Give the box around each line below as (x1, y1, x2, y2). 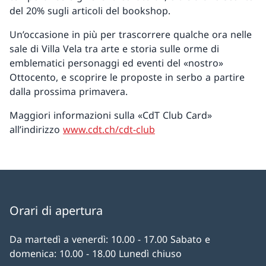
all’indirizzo (9, 123, 63, 137)
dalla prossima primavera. (9, 85, 128, 99)
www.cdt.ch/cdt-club (63, 123, 155, 137)
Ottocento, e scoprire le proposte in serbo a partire (9, 71, 245, 84)
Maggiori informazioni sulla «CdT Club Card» (9, 109, 212, 122)
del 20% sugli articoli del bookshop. (9, 4, 170, 18)
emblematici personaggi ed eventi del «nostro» (9, 56, 223, 70)
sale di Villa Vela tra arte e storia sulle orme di (9, 42, 219, 56)
